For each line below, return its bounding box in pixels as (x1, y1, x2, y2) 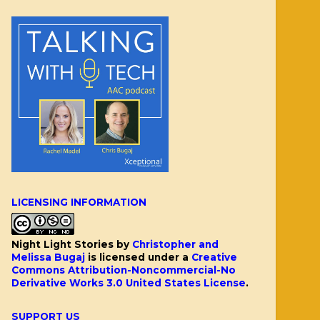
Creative (191, 251, 237, 263)
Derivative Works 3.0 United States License (11, 276, 246, 289)
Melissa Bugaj (11, 251, 85, 263)
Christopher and (132, 238, 219, 250)
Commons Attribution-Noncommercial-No (11, 264, 236, 276)
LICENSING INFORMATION (11, 196, 146, 208)
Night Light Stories (11, 238, 114, 250)
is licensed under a (85, 251, 191, 263)
